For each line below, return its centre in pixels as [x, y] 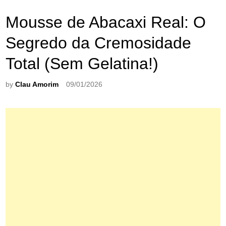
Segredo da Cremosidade [99, 43]
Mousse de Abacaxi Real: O [106, 22]
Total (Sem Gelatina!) [82, 63]
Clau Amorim [37, 84]
